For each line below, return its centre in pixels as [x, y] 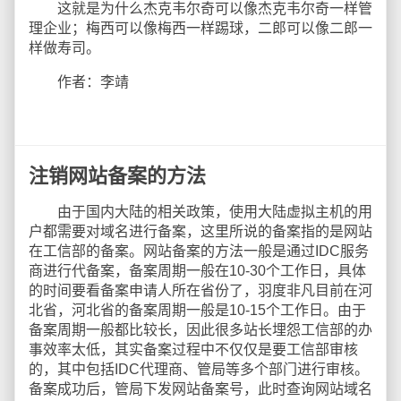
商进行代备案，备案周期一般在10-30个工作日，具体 [197, 271]
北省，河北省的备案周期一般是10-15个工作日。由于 [197, 310]
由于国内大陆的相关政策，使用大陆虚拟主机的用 [200, 212]
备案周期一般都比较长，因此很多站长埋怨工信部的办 [200, 330]
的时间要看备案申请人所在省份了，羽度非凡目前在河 [200, 290]
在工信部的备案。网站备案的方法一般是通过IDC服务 [199, 251]
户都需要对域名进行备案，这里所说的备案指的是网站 [200, 231]
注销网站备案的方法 [117, 176]
